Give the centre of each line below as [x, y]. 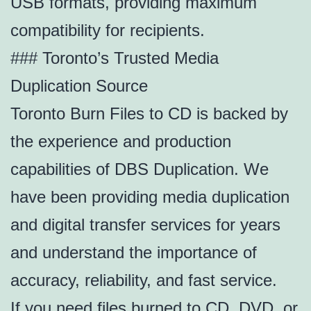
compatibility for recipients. [108, 31]
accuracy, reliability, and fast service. [144, 280]
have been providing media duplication [150, 197]
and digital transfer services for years [145, 225]
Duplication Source [79, 86]
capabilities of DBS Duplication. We [140, 169]
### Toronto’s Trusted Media [115, 58]
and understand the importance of [134, 253]
